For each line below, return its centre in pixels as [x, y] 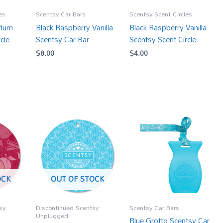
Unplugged [52, 215]
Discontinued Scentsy [67, 207]
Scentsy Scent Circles [161, 14]
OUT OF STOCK [77, 179]
